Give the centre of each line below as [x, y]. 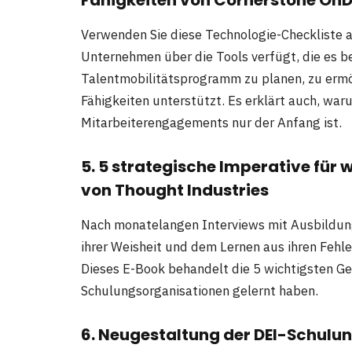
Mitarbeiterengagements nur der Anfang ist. [211, 122]
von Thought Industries [175, 190]
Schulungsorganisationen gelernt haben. [200, 290]
